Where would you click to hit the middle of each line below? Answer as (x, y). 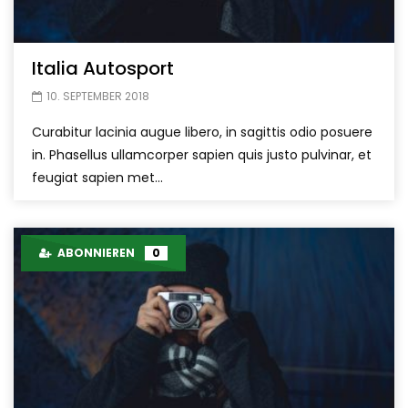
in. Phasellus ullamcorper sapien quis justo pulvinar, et (202, 155)
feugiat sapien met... (97, 178)
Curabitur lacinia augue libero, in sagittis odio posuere (202, 133)
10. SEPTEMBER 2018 (98, 97)
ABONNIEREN (95, 253)
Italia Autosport (103, 69)
